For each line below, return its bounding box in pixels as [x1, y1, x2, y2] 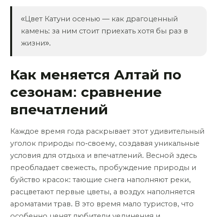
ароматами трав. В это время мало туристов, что [10, 200, 194, 208]
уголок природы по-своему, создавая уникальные [10, 139, 200, 148]
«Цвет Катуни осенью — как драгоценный [20, 15, 178, 23]
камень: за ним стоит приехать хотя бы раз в [20, 27, 188, 35]
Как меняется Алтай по [10, 67, 181, 83]
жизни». [20, 39, 51, 47]
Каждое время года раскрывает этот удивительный [10, 127, 204, 136]
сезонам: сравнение [10, 85, 162, 100]
